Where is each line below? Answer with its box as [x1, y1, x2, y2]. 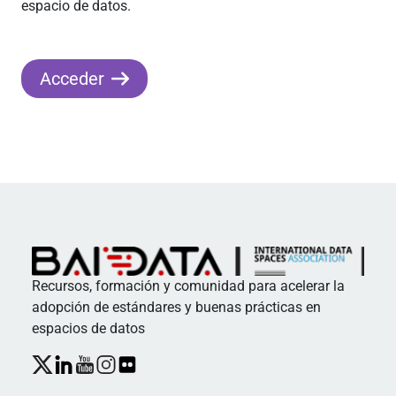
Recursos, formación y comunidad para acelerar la [32, 277, 345, 294]
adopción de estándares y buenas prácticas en [32, 298, 321, 316]
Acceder [40, 68, 104, 89]
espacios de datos [32, 319, 145, 337]
